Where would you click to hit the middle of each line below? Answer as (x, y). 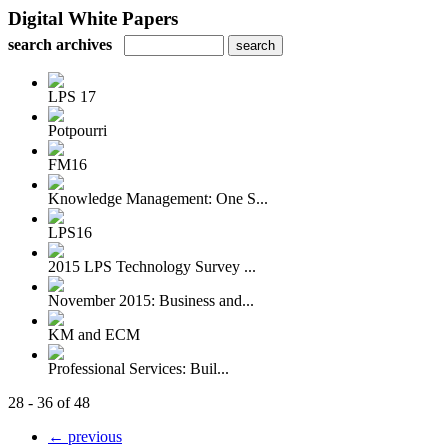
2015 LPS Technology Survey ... (152, 266)
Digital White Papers (93, 18)
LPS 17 (72, 96)
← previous (85, 436)
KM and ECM (94, 334)
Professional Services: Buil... (138, 368)
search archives (60, 44)
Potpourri (77, 130)
